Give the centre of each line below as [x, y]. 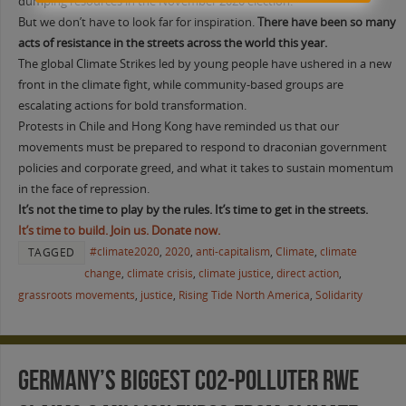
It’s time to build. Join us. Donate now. [119, 230]
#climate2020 [124, 251]
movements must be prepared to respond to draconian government [202, 147]
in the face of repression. [83, 188]
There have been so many [326, 22]
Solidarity [338, 295]
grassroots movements [76, 295]
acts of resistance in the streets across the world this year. [172, 43]
